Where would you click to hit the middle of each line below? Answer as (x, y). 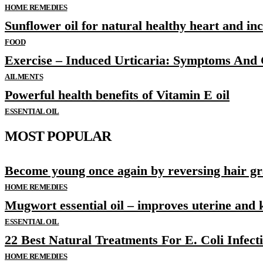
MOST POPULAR (58, 136)
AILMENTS (24, 77)
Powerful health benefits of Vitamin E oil (117, 95)
